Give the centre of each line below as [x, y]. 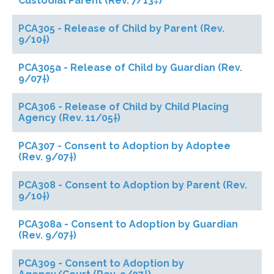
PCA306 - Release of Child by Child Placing [124, 107]
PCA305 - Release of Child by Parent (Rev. [121, 28]
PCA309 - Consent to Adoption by [101, 263]
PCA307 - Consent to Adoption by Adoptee [124, 146]
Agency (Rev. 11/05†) [69, 118]
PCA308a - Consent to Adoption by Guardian [128, 224]
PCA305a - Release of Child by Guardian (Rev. [130, 68]
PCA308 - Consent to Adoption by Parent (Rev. [133, 185]
